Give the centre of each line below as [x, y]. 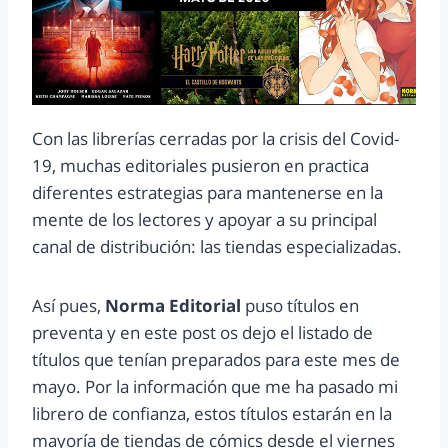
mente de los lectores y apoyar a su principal [204, 219]
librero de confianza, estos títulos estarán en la [212, 413]
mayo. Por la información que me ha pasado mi [215, 386]
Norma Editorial [175, 305]
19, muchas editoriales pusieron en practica [200, 165]
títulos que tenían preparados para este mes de [216, 359]
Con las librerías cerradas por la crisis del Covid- [215, 138]
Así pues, [68, 305]
